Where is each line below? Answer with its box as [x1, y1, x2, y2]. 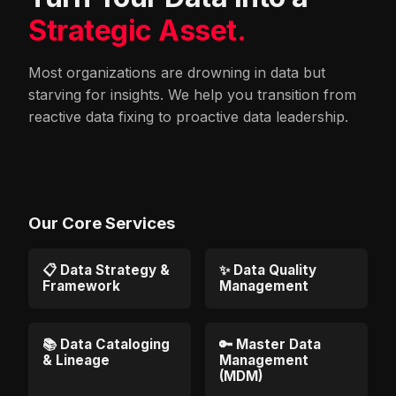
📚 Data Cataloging [42, 335, 170, 353]
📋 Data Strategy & [42, 261, 170, 278]
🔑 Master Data [219, 335, 321, 353]
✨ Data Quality [219, 261, 316, 278]
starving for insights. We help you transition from [28, 85, 356, 103]
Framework [42, 277, 120, 294]
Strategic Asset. [28, 12, 246, 48]
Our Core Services [28, 212, 175, 233]
